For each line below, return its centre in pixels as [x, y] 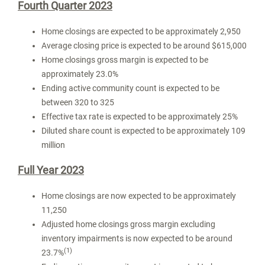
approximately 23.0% [80, 74]
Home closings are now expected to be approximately [139, 196]
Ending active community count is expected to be [130, 88]
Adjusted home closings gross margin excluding [128, 224]
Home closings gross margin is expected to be [125, 60]
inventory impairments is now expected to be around [137, 238]
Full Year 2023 [51, 170]
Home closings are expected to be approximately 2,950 [141, 31]
